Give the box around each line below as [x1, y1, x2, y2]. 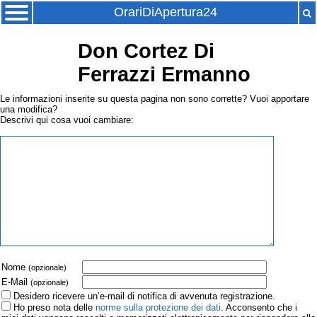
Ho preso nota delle [13, 302, 96, 313]
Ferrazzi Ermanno [78, 63, 250, 86]
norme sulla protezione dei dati [96, 302, 221, 313]
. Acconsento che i [221, 302, 297, 313]
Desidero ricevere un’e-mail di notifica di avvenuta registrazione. [13, 291, 275, 302]
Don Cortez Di [78, 40, 214, 63]
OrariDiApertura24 [114, 5, 217, 19]
